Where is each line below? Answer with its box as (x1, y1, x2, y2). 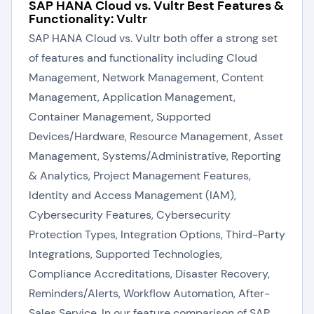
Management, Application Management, (29, 90, 235, 104)
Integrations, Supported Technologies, (29, 247, 222, 261)
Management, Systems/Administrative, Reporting (29, 149, 281, 163)
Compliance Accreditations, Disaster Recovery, (29, 266, 270, 281)
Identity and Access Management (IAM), (29, 188, 236, 203)
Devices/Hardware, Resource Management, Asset (29, 129, 283, 144)
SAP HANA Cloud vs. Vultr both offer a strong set (29, 31, 278, 46)
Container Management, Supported (29, 109, 211, 124)
